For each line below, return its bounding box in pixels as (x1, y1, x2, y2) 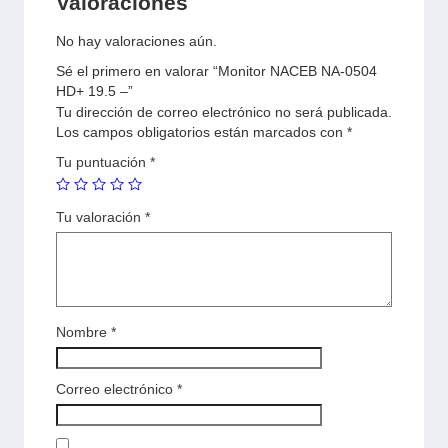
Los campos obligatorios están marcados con (56, 124, 347, 140)
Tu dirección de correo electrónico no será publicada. (56, 104, 392, 120)
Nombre (56, 324, 111, 340)
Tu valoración (56, 209, 145, 225)
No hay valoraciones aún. (56, 33, 217, 49)
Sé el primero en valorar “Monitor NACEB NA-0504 (56, 63, 377, 79)
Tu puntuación (56, 154, 150, 170)
